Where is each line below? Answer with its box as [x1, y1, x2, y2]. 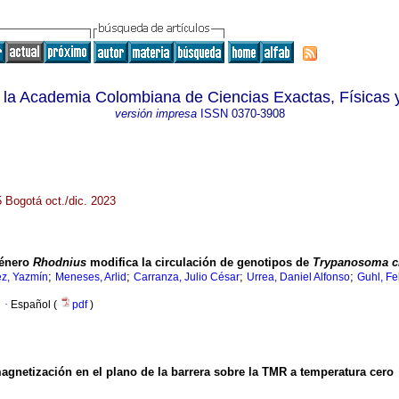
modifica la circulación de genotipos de [86, 256, 313, 270]
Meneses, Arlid [55, 271, 126, 284]
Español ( [11, 298, 60, 312]
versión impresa [114, 107, 197, 120]
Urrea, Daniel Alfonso [247, 271, 350, 284]
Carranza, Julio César [134, 271, 240, 284]
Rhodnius [33, 256, 86, 270]
